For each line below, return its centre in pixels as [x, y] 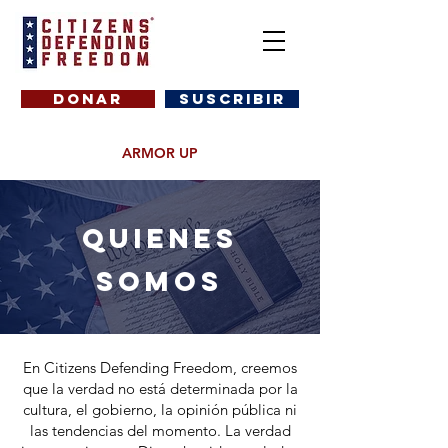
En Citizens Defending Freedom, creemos [160, 367]
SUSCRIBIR [232, 98]
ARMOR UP [160, 153]
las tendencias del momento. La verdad [160, 430]
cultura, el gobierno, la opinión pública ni [160, 409]
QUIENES [159, 238]
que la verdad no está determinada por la [160, 388]
